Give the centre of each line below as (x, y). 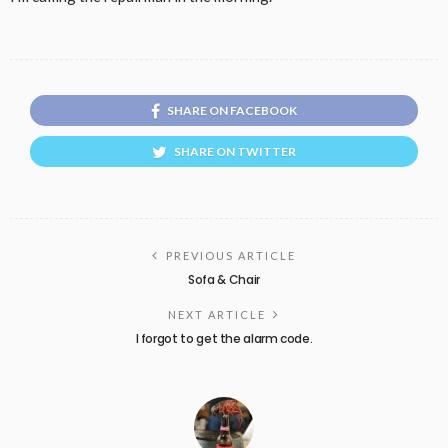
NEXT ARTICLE (217, 314)
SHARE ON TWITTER (235, 151)
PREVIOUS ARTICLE (231, 255)
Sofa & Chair (224, 279)
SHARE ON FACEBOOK (232, 110)
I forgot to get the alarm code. (224, 338)
